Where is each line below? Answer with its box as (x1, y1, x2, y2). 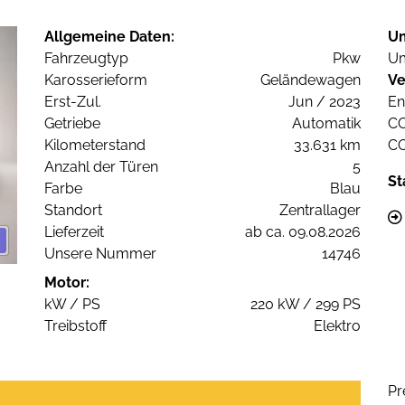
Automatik (292, 115, 361, 133)
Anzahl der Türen (44, 158, 158, 176)
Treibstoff (44, 317, 107, 335)
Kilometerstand (44, 137, 146, 155)
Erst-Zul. (44, 93, 101, 111)
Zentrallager (279, 202, 361, 220)
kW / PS (44, 296, 100, 314)
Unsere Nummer (44, 245, 156, 263)
